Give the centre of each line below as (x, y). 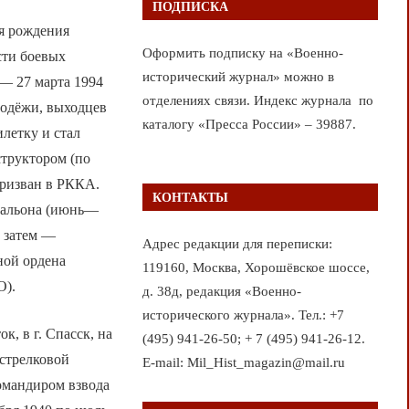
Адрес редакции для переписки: (237, 243)
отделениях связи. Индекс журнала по (257, 100)
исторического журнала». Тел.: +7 (243, 315)
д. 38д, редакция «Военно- (221, 291)
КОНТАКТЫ (190, 197)
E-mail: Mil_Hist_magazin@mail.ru (243, 362)
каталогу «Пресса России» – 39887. (249, 124)
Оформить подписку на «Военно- (242, 52)
